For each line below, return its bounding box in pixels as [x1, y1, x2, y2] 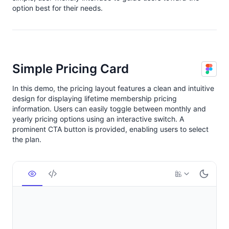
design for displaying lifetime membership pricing [12, 94, 177, 103]
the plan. [12, 135, 41, 144]
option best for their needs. [12, 4, 103, 13]
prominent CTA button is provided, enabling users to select [12, 125, 209, 134]
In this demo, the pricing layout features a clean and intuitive [12, 84, 214, 93]
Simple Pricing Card [12, 61, 129, 77]
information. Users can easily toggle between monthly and [12, 104, 206, 113]
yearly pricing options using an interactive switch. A [12, 114, 184, 124]
